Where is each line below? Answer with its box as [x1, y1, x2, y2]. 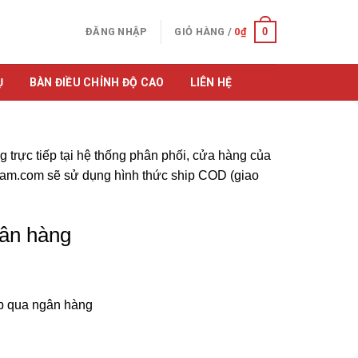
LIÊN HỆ [189, 76, 233, 89]
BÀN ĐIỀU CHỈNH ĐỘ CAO [29, 76, 165, 89]
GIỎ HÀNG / [174, 26, 235, 38]
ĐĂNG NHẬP [86, 26, 148, 38]
